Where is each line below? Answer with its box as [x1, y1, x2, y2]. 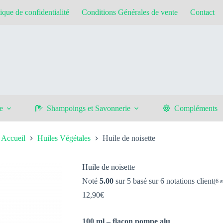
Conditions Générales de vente [81, 8, 178, 16]
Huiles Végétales [37, 134, 91, 143]
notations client [164, 177, 214, 186]
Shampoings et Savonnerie [46, 104, 130, 112]
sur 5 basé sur [113, 177, 161, 186]
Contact [190, 8, 215, 16]
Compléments [174, 104, 218, 112]
